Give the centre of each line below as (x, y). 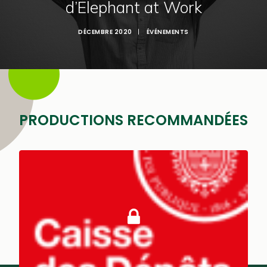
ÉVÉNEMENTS (167, 32)
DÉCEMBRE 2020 (105, 32)
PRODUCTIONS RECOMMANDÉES (133, 120)
